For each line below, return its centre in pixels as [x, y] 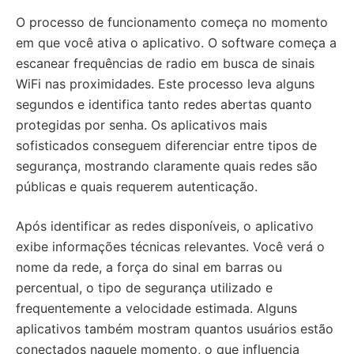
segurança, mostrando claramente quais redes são [167, 166]
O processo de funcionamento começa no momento [172, 22]
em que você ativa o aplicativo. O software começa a [176, 43]
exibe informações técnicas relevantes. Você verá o [170, 247]
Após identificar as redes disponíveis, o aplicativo [165, 226]
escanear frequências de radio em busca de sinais [165, 63]
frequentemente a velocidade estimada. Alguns [156, 308]
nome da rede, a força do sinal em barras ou [149, 267]
